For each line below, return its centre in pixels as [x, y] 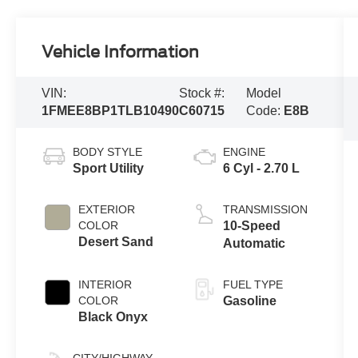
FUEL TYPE [253, 284]
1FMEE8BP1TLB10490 [111, 110]
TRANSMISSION [265, 209]
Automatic [254, 243]
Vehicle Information [121, 52]
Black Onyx [113, 316]
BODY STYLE [108, 151]
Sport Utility [109, 168]
